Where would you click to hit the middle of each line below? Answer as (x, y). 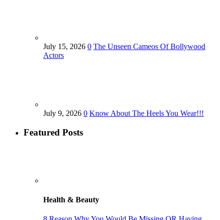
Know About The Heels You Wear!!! (147, 113)
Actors (54, 55)
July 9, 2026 (63, 113)
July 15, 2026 (65, 47)
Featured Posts (53, 132)
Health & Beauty (71, 199)
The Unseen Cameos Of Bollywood (149, 47)
